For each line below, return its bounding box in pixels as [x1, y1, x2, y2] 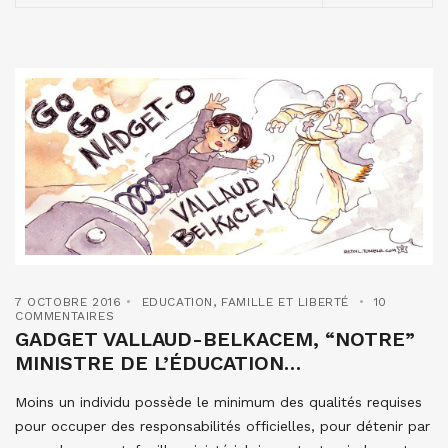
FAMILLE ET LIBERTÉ [221, 295, 350, 310]
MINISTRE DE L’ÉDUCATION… [15, 351, 301, 376]
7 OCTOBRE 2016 [15, 295, 122, 310]
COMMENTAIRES [15, 309, 115, 324]
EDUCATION [141, 295, 214, 310]
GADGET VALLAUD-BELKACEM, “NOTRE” [15, 327, 415, 352]
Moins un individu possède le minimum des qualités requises [15, 394, 422, 411]
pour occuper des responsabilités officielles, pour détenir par [15, 418, 430, 435]
